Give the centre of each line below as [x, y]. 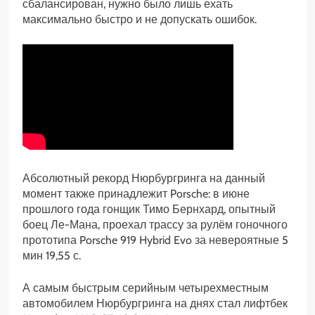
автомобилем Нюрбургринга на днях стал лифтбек [155, 304]
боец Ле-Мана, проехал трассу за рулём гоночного [155, 225]
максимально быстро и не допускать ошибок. [140, 20]
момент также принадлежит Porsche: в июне [136, 194]
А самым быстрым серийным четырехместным [146, 288]
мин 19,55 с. [52, 256]
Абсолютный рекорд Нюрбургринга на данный [144, 179]
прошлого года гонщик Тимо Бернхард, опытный [149, 210]
